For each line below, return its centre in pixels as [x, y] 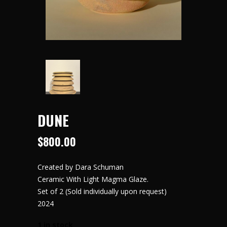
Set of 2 [51, 191]
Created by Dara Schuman [81, 167]
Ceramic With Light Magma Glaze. [93, 179]
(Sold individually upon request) [116, 191]
